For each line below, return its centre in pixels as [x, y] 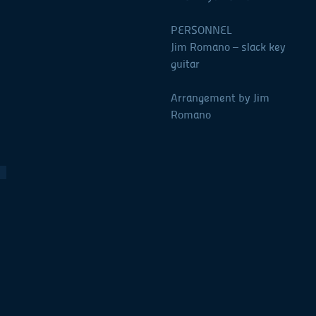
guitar [185, 63]
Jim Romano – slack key [228, 47]
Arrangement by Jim [220, 97]
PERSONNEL [201, 30]
